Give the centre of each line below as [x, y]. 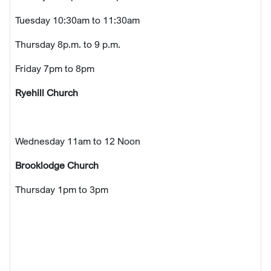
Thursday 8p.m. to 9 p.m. [69, 44]
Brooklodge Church [58, 165]
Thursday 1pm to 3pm [62, 189]
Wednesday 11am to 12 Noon [79, 141]
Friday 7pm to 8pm [55, 68]
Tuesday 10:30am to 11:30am [79, 20]
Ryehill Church [47, 92]
